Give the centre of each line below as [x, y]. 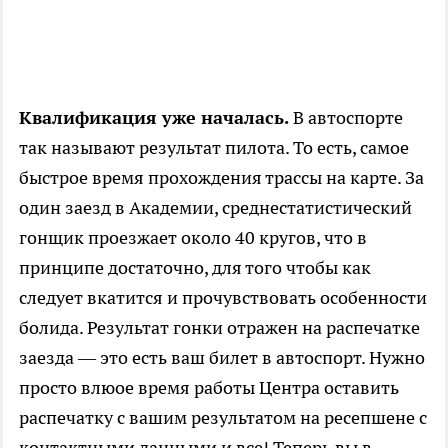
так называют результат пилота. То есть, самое [214, 148]
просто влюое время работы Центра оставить [209, 388]
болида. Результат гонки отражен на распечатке [219, 328]
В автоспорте [346, 118]
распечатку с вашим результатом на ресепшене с [223, 418]
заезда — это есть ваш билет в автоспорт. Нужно [222, 358]
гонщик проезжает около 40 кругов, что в [193, 238]
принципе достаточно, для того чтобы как [195, 268]
